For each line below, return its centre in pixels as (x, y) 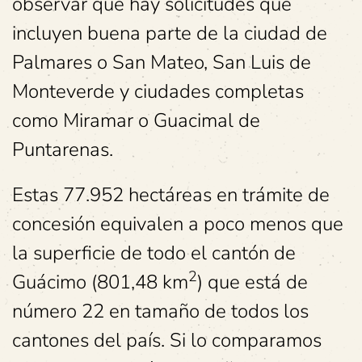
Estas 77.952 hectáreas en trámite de (171, 195)
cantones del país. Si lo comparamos (167, 341)
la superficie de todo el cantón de (154, 253)
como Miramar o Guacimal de (136, 121)
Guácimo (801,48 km (100, 282)
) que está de (253, 282)
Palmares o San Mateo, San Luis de (162, 63)
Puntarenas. (63, 150)
